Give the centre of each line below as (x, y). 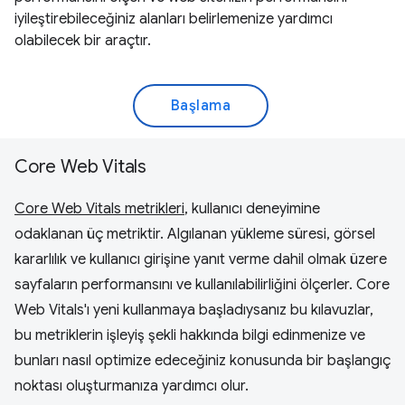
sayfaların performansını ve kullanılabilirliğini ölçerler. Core (202, 284)
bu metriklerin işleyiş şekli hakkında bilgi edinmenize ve (190, 335)
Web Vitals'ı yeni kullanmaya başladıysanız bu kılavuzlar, (194, 310)
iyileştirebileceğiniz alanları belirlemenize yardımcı (174, 19)
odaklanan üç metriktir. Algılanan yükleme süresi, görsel (195, 234)
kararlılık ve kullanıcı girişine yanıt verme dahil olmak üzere (201, 259)
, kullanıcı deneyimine (252, 208)
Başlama (201, 105)
